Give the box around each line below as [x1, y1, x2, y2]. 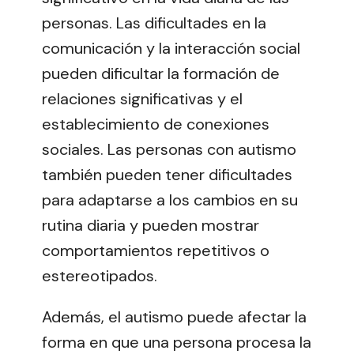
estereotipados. [42, 265, 157, 287]
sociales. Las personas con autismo [42, 139, 296, 160]
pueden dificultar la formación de [42, 63, 280, 85]
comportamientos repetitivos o [42, 240, 269, 262]
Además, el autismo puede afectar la [42, 307, 307, 328]
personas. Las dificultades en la [42, 13, 266, 34]
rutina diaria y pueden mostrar [42, 215, 259, 236]
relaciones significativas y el [42, 88, 243, 110]
